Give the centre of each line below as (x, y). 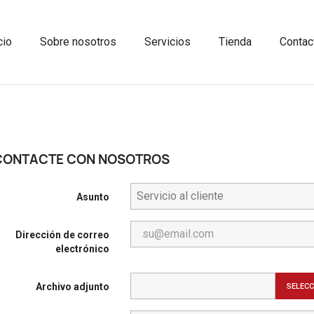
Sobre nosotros (78, 42)
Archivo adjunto (72, 287)
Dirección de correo (62, 235)
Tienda (235, 42)
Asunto (93, 197)
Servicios (167, 42)
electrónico (82, 249)
